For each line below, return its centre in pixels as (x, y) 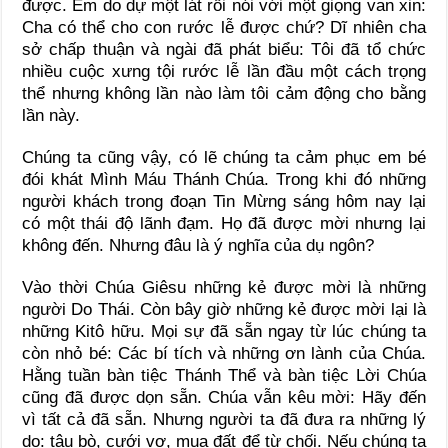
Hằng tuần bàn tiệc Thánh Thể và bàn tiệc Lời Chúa (224, 376)
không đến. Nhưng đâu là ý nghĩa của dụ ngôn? (198, 246)
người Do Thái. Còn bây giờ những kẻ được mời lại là (224, 310)
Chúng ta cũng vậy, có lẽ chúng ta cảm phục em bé (224, 158)
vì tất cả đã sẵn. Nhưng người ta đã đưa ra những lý (224, 420)
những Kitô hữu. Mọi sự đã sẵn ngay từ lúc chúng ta (224, 332)
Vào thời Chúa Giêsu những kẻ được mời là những (224, 288)
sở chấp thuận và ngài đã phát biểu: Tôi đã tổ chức (224, 50)
